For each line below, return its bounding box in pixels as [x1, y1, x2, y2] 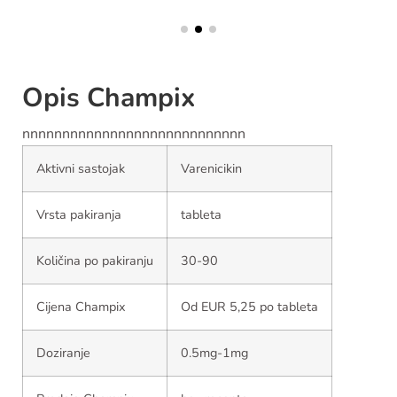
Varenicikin [181, 160, 242, 178]
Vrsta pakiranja [36, 206, 121, 224]
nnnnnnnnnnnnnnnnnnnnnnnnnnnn [22, 124, 245, 144]
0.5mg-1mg [181, 344, 248, 362]
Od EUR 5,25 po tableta [181, 298, 318, 316]
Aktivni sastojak [36, 160, 125, 178]
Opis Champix [22, 80, 195, 117]
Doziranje [36, 344, 90, 362]
